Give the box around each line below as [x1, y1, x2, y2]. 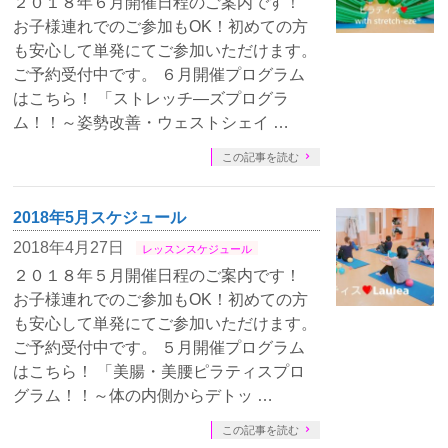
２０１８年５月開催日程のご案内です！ [13, 267, 302, 284]
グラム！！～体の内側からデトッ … [13, 387, 274, 404]
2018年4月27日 [13, 239, 125, 256]
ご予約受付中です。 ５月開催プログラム [13, 339, 306, 356]
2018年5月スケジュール [13, 209, 187, 226]
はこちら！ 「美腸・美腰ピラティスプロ [13, 363, 306, 380]
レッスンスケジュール [142, 243, 253, 255]
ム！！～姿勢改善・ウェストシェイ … [13, 114, 290, 131]
